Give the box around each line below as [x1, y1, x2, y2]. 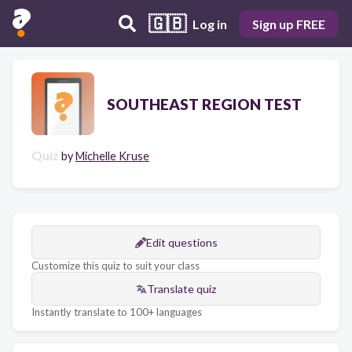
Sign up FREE [252, 16, 325, 31]
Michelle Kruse [75, 149, 149, 163]
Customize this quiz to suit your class [31, 259, 200, 272]
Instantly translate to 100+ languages [31, 306, 202, 318]
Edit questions [145, 236, 218, 249]
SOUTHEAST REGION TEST [107, 94, 302, 113]
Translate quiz [147, 282, 216, 295]
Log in [192, 16, 227, 31]
